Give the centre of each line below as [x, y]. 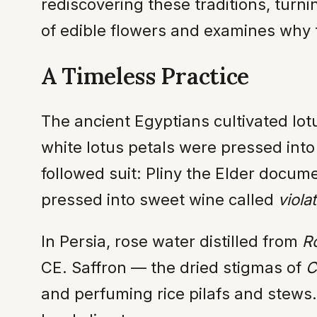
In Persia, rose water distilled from [172, 242]
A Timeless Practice [145, 76]
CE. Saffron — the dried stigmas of [173, 268]
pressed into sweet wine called [160, 200]
